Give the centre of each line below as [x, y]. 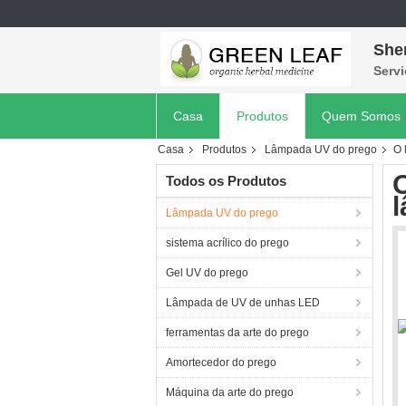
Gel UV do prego [207, 273]
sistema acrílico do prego [227, 243]
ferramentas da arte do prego [237, 333]
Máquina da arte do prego [230, 392]
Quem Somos [361, 116]
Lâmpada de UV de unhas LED [243, 303]
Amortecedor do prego [221, 362]
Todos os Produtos [226, 181]
